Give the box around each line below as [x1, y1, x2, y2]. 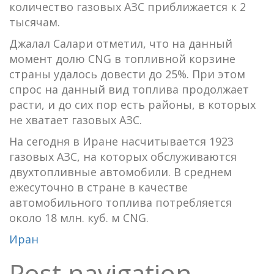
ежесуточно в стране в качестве [9, 179, 188, 194]
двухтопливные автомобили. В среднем [9, 164, 232, 179]
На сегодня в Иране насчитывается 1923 [9, 133, 234, 149]
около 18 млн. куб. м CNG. [9, 210, 149, 225]
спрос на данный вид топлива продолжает [9, 81, 249, 97]
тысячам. [9, 14, 60, 29]
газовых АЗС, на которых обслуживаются [9, 149, 237, 164]
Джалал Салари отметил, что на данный [9, 35, 232, 51]
